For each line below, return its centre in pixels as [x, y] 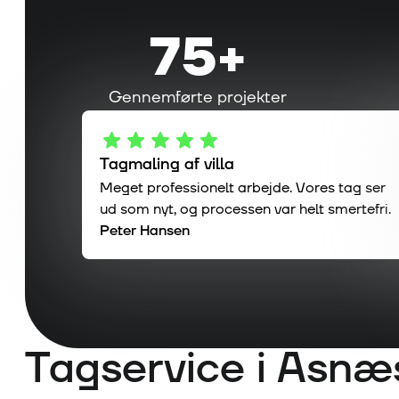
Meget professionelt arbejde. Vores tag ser [243, 188]
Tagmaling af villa [167, 165]
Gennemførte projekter [198, 98]
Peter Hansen [145, 231]
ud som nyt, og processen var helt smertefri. [245, 210]
